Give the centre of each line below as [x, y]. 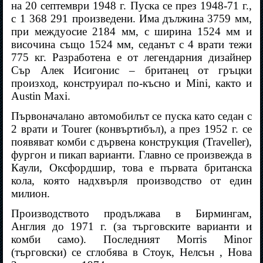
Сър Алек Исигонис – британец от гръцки [131, 70]
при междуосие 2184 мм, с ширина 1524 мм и [131, 32]
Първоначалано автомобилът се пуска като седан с [131, 116]
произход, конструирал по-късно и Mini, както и [131, 83]
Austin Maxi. [41, 96]
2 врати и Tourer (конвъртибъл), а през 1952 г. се [131, 129]
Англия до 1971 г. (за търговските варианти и [131, 227]
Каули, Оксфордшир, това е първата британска [131, 168]
